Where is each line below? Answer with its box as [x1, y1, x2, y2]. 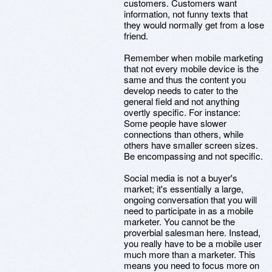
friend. [124, 29, 148, 42]
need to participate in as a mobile [124, 204, 253, 217]
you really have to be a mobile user [124, 237, 262, 250]
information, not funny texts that [124, 7, 248, 20]
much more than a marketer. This [124, 248, 256, 260]
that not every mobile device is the [124, 62, 259, 75]
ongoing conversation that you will [124, 193, 257, 206]
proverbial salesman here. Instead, [124, 226, 260, 239]
